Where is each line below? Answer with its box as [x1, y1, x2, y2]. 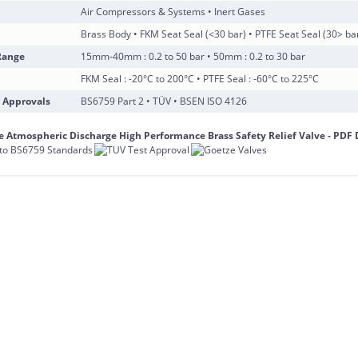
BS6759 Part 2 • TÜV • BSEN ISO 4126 [81, 94, 248, 108]
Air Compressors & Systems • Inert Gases [81, 5, 266, 18]
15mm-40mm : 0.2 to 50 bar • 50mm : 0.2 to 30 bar [81, 50, 306, 63]
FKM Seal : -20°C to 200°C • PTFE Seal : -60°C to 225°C [81, 72, 320, 86]
